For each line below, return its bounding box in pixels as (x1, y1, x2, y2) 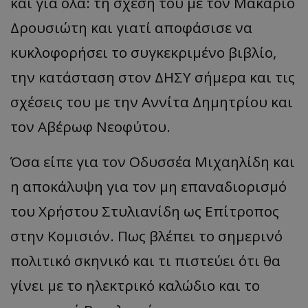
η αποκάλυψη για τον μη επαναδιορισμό (10, 176, 287, 196)
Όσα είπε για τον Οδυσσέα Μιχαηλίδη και (10, 151, 295, 171)
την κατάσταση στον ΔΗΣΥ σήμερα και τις (10, 67, 295, 87)
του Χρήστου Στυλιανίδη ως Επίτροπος (10, 201, 279, 221)
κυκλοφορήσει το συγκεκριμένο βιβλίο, (10, 42, 276, 62)
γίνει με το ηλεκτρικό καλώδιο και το (10, 275, 260, 295)
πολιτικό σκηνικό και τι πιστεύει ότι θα (10, 250, 280, 270)
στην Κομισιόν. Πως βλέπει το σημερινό (10, 225, 283, 245)
